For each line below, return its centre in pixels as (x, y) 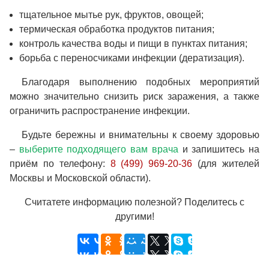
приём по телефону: (60, 163)
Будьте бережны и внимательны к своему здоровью (141, 134)
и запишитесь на (219, 149)
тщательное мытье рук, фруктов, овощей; (111, 14)
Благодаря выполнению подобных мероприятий (141, 82)
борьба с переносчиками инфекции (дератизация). (132, 58)
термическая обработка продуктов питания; (117, 29)
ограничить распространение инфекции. (100, 110)
